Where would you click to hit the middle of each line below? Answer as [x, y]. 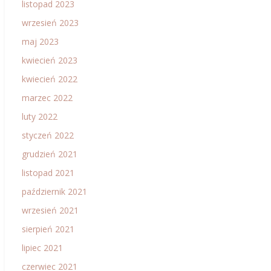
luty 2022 [40, 116]
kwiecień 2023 [50, 60]
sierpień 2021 [48, 229]
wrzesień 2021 [50, 210]
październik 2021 [54, 191]
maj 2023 [40, 41]
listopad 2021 [48, 173]
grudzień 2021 [50, 154]
